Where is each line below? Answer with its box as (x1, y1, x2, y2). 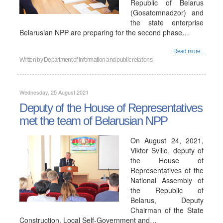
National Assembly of (130, 175, 204, 185)
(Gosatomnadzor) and (130, 7, 204, 17)
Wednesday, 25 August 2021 (19, 88, 89, 96)
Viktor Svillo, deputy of (130, 145, 204, 155)
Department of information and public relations (44, 56, 152, 63)
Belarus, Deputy (130, 195, 204, 205)
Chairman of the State (130, 205, 204, 215)
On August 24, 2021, (130, 135, 204, 145)
